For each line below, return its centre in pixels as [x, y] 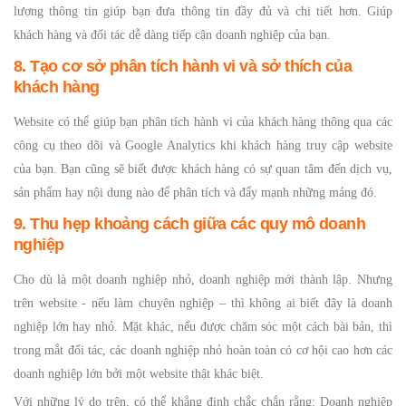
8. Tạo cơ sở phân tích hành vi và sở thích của [183, 66]
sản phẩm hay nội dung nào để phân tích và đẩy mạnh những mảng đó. [195, 193]
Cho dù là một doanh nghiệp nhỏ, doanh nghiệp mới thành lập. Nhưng [203, 280]
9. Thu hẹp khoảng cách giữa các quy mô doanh [190, 224]
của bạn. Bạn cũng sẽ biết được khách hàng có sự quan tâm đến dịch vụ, [203, 169]
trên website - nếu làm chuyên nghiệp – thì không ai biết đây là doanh [203, 303]
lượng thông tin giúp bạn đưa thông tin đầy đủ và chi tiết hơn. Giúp [203, 11]
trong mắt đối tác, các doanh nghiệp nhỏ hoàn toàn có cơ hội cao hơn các [203, 350]
